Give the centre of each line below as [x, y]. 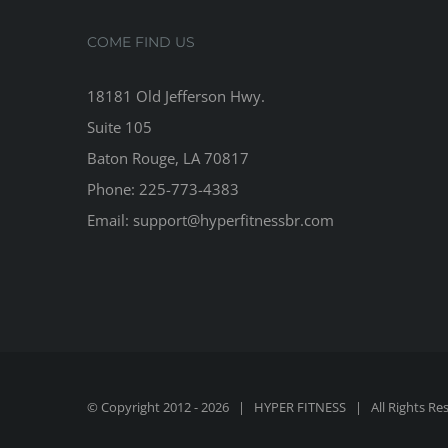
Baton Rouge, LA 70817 [168, 157]
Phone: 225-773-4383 [163, 188]
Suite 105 [119, 126]
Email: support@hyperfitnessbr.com [210, 219]
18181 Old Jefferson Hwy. [176, 95]
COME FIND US [141, 41]
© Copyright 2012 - [144, 406]
